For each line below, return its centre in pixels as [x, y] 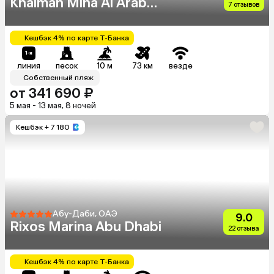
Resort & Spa [52, 18]
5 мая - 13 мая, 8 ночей [53, 105]
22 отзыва [244, 228]
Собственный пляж [58, 77]
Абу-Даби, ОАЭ [85, 213]
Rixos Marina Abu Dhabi [86, 226]
